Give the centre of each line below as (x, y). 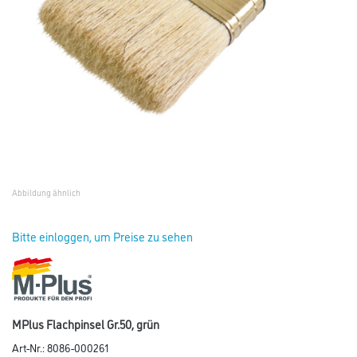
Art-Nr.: (29, 347)
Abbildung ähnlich (46, 192)
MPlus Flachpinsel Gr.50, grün (86, 324)
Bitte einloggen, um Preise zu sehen (102, 236)
